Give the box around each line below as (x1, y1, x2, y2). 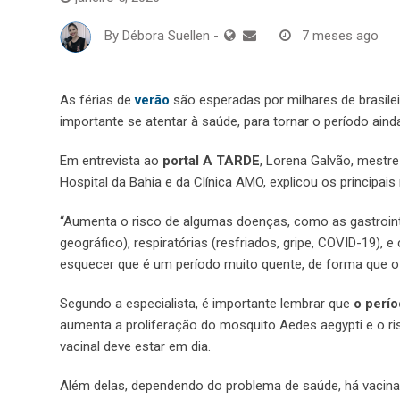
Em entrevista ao (60, 152, 162, 169)
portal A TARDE (162, 152, 260, 169)
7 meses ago (302, 28, 379, 45)
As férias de (60, 91, 135, 108)
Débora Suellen (122, 28, 210, 45)
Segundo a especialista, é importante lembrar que (60, 295, 350, 312)
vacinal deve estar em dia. (60, 337, 211, 354)
